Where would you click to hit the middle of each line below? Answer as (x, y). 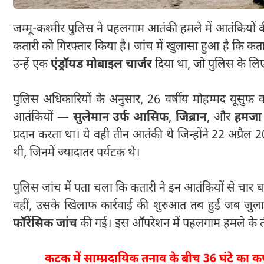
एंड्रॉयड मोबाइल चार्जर (101, 65)
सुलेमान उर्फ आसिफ (121, 118)
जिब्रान (192, 118)
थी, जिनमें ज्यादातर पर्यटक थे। (77, 153)
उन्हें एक (32, 65)
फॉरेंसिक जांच (45, 224)
